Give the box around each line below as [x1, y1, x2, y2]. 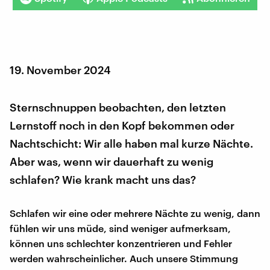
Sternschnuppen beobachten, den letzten [10, 100, 226, 114]
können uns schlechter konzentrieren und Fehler [10, 237, 232, 249]
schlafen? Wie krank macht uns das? [10, 172, 196, 186]
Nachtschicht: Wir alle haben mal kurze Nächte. [10, 136, 253, 150]
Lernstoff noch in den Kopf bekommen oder [10, 118, 234, 132]
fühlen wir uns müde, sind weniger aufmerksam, [10, 222, 231, 234]
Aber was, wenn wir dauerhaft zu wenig [10, 154, 213, 168]
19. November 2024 [10, 63, 111, 77]
